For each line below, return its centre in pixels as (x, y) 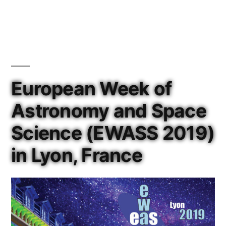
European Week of (92, 88)
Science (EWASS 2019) (113, 133)
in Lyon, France (77, 155)
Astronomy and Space (109, 110)
